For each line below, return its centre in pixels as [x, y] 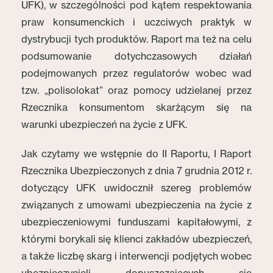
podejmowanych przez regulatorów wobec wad [136, 73]
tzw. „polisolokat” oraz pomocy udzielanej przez [136, 90]
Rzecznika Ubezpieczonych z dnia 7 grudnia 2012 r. [136, 171]
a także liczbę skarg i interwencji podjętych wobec [136, 256]
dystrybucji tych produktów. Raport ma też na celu [136, 39]
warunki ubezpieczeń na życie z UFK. [104, 124]
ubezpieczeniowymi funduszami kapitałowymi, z [136, 222]
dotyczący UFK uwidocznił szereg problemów [136, 188]
